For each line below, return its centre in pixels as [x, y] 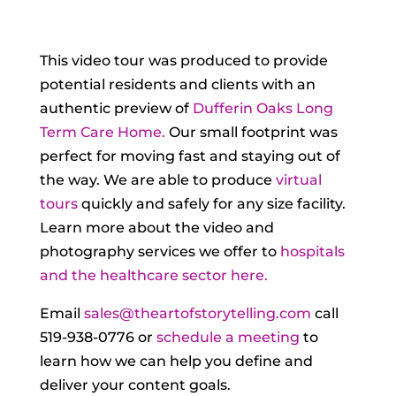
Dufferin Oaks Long [263, 108]
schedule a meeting [228, 337]
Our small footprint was [251, 132]
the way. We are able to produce [157, 180]
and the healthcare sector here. [153, 275]
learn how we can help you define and [176, 361]
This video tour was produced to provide [183, 61]
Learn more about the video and [156, 228]
